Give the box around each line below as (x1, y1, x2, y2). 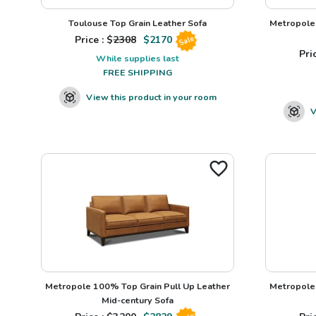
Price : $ (74, 33, 114, 47)
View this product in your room (85, 90, 217, 103)
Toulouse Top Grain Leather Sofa (68, 16, 207, 29)
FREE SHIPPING (103, 66, 172, 78)
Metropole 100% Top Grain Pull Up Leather (45, 279, 230, 292)
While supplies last (96, 51, 179, 64)
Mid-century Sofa (102, 293, 174, 306)
